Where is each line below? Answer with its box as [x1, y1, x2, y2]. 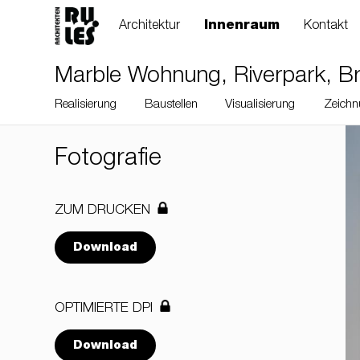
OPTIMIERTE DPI [55, 302, 153, 316]
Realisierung [55, 99, 117, 111]
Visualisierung [225, 99, 295, 111]
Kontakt [304, 20, 348, 33]
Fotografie [55, 148, 162, 171]
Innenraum [204, 20, 280, 33]
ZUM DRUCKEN [55, 204, 150, 218]
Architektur [119, 20, 180, 33]
